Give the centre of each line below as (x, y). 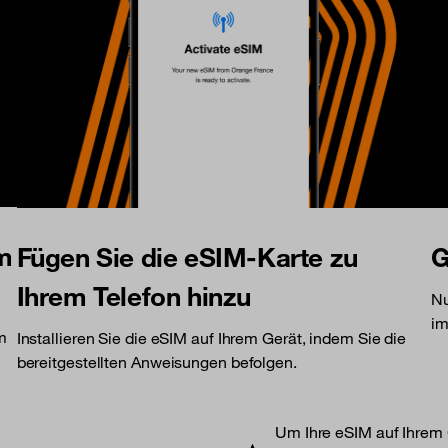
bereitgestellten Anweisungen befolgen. (156, 361)
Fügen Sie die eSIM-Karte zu (187, 256)
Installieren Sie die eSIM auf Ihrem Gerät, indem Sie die (211, 337)
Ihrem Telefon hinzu (134, 295)
